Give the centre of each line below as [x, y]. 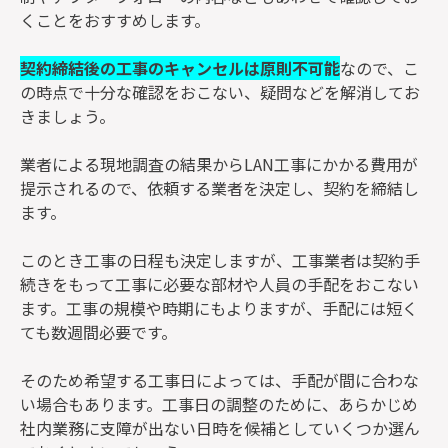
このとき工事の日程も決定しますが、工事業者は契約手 [220, 259]
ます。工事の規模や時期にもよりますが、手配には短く [219, 307]
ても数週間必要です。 [98, 331]
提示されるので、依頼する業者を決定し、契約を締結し [219, 187]
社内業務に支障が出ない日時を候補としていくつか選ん [220, 427]
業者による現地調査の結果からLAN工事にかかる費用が [219, 163]
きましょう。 [67, 115]
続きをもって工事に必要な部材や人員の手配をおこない [219, 283]
